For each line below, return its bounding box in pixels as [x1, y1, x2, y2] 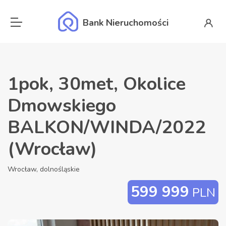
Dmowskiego [8, 93, 116, 118]
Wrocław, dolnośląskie [8, 164, 80, 174]
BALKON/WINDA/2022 [8, 115, 206, 140]
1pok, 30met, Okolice [8, 72, 186, 96]
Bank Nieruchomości [82, 17, 168, 29]
